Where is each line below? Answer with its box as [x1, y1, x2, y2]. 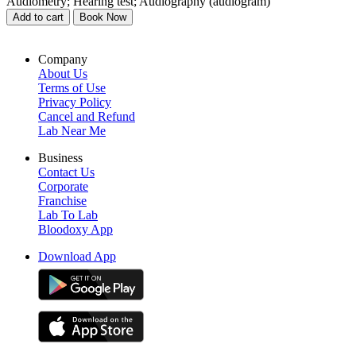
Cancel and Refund [38, 109, 135, 123]
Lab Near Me [38, 123, 106, 137]
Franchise [38, 193, 87, 207]
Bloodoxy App [38, 222, 113, 236]
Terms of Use [38, 80, 106, 95]
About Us [38, 66, 87, 80]
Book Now [79, 10, 126, 23]
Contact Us [38, 164, 95, 179]
